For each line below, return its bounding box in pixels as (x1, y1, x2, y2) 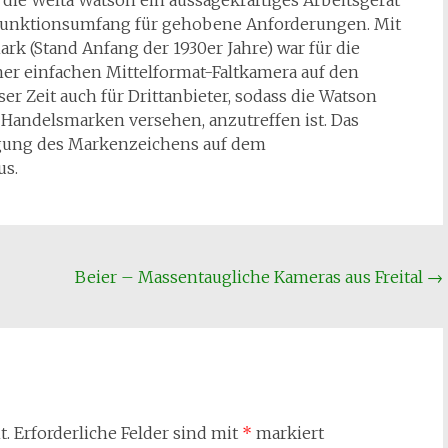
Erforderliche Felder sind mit (14, 423, 242, 443)
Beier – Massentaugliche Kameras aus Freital (75, 267, 428, 287)
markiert (252, 423, 324, 443)
